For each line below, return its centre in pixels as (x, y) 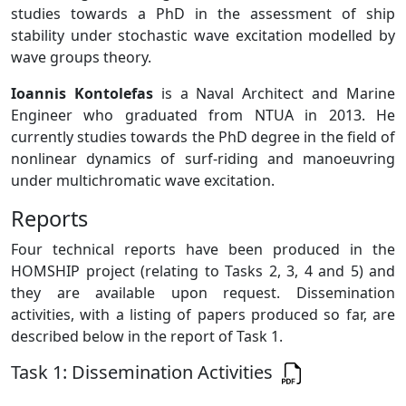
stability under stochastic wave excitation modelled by (203, 35)
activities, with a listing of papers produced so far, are (203, 314)
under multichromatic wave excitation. (143, 180)
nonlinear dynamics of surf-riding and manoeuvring (203, 158)
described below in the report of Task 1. (147, 336)
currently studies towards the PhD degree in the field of (203, 136)
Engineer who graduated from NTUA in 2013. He (203, 115)
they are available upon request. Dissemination (203, 292)
